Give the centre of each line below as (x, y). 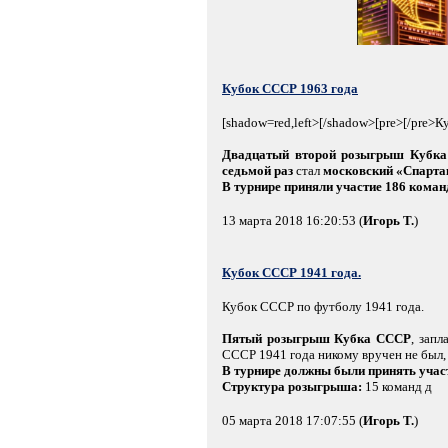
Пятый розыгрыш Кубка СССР (316, 338)
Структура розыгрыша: (292, 386)
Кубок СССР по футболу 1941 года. (323, 306)
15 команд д (397, 386)
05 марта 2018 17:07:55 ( (292, 420)
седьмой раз (257, 170)
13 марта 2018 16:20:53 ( (292, 220)
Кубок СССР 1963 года (290, 88)
